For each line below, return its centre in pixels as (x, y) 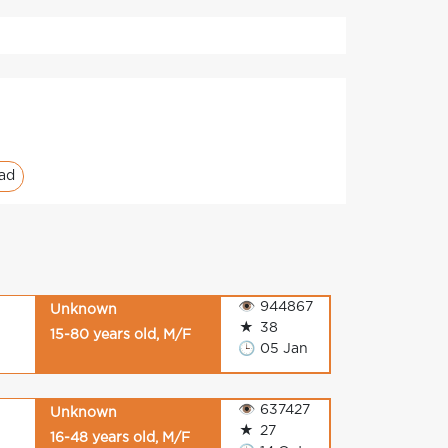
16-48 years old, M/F (120, 438)
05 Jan (282, 349)
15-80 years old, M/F (121, 335)
